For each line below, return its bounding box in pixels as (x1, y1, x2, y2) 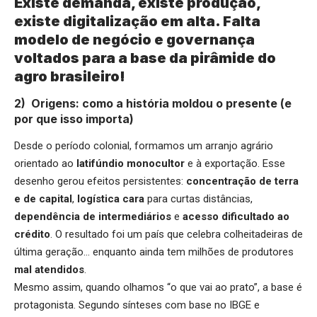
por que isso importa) (14, 112, 134, 127)
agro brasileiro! (14, 67, 125, 85)
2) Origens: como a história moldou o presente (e (14, 96, 292, 111)
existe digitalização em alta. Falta (14, 12, 260, 30)
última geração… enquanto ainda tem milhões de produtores (14, 245, 294, 258)
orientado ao (14, 156, 76, 170)
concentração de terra (186, 174, 299, 188)
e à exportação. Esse (188, 156, 285, 170)
